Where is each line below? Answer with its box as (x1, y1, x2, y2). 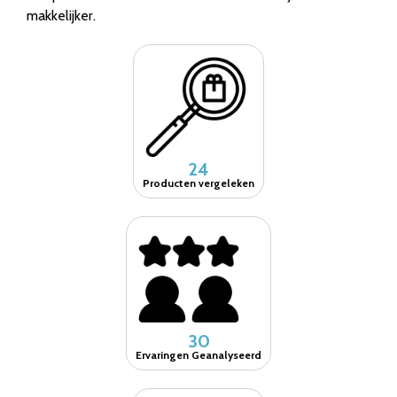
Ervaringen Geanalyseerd (136, 347, 261, 362)
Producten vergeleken (143, 175, 254, 190)
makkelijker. (27, 6, 96, 24)
